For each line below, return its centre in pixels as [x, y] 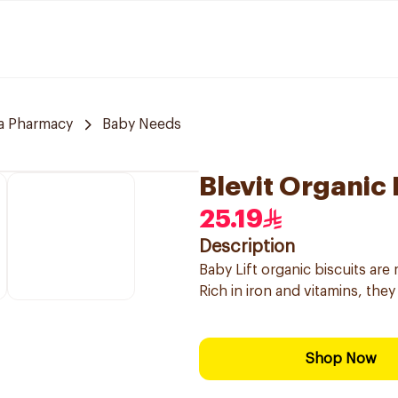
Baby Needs [142, 124]
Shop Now [341, 359]
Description [247, 247]
